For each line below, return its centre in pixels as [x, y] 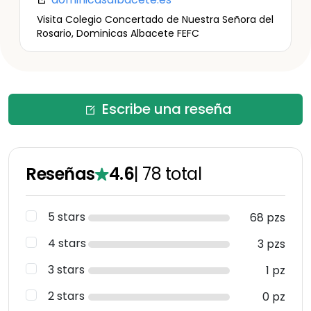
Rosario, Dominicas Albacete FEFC [118, 33]
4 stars [67, 243]
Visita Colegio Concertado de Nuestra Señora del [155, 19]
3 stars [66, 270]
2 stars [66, 296]
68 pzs [268, 218]
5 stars [67, 217]
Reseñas [60, 174]
